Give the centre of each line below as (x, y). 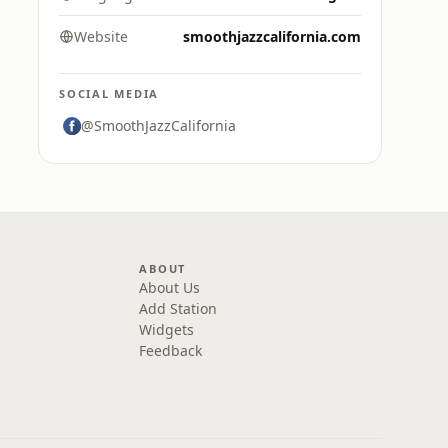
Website (101, 36)
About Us (170, 287)
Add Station (178, 308)
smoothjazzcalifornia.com (272, 36)
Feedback (171, 350)
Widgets (167, 329)
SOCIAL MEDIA (109, 93)
